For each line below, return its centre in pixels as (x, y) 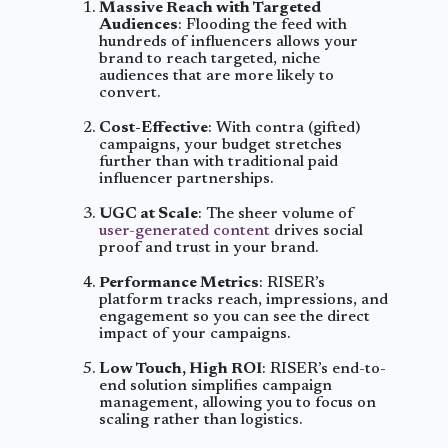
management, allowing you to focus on (237, 403)
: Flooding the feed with (262, 25)
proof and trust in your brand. (208, 248)
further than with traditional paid (218, 162)
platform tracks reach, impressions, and (243, 300)
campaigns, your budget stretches (220, 145)
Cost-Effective (153, 128)
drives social (318, 231)
